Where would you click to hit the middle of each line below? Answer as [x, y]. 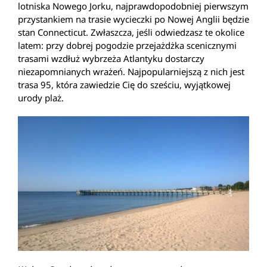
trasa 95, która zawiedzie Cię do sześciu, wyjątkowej [124, 84]
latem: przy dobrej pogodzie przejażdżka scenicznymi [127, 45]
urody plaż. [41, 97]
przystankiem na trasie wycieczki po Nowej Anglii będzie [133, 19]
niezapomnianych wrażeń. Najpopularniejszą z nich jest [131, 71]
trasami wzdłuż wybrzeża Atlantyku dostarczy [111, 58]
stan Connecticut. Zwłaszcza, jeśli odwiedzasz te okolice [131, 32]
